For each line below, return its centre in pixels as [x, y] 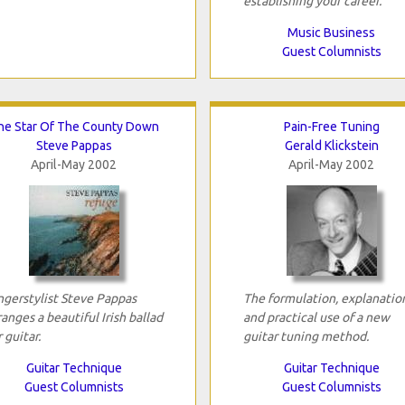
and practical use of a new [316, 317]
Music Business [331, 32]
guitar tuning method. [306, 336]
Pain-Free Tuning [331, 126]
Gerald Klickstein [331, 145]
